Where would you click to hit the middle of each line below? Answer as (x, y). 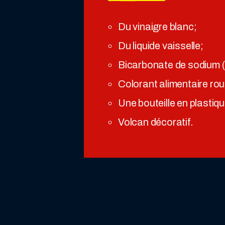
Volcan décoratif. (156, 122)
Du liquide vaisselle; (161, 46)
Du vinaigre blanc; (157, 27)
